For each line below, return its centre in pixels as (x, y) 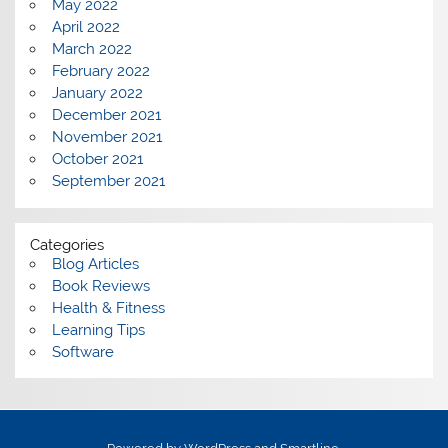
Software (82, 352)
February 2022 (100, 71)
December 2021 (106, 115)
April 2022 (85, 27)
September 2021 (108, 181)
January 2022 (97, 93)
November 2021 (106, 137)
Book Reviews (100, 286)
